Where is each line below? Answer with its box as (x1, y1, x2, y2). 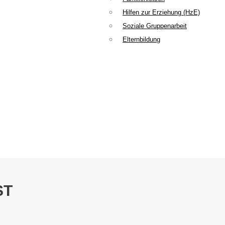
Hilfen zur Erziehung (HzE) (123, 9, 200, 17)
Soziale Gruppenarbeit (123, 22, 187, 30)
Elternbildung (123, 36, 160, 44)
